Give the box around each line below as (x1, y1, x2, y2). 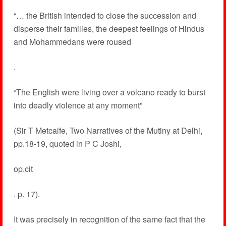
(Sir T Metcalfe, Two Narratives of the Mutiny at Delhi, (13, 125, 202, 136)
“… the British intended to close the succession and (13, 10, 196, 21)
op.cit (13, 163, 33, 175)
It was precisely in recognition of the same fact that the (13, 213, 205, 225)
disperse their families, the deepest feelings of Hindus (13, 23, 204, 34)
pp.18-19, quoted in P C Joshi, (13, 138, 122, 149)
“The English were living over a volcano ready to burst (13, 86, 205, 98)
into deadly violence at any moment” (13, 99, 142, 111)
